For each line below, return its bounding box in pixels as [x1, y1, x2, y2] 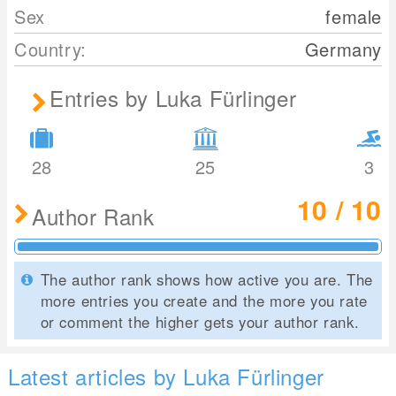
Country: [14, 35, 87, 62]
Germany [304, 35, 382, 62]
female [325, 3, 382, 29]
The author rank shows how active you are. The [40, 268, 373, 290]
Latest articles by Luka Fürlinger [7, 360, 324, 392]
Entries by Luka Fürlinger [49, 81, 297, 113]
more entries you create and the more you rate [40, 289, 368, 311]
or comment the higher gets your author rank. [40, 310, 360, 332]
